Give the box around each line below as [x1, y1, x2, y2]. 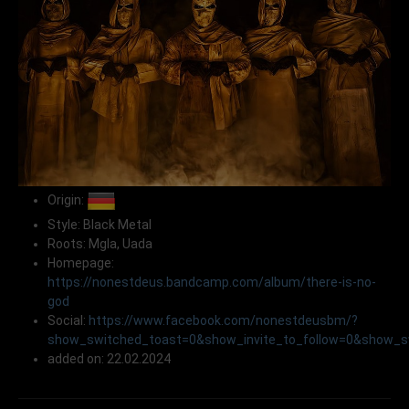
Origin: [47, 193, 87, 208]
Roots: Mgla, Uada [47, 236, 152, 252]
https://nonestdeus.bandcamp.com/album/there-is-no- [47, 275, 376, 290]
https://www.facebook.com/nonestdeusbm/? [89, 313, 358, 329]
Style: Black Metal [47, 217, 152, 233]
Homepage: [47, 256, 114, 271]
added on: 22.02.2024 [47, 351, 171, 367]
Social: [47, 313, 89, 329]
